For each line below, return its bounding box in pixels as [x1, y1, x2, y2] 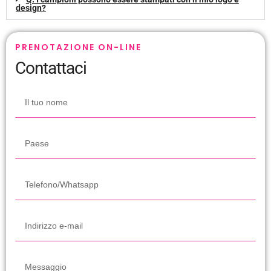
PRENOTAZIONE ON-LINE [15, 41, 142, 54]
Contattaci [15, 58, 87, 79]
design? [16, 3, 46, 13]
